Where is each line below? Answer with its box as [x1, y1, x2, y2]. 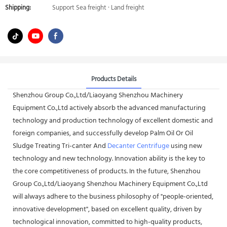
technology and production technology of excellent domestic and [13, 115, 213, 127]
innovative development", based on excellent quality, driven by [13, 203, 202, 215]
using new [169, 140, 202, 152]
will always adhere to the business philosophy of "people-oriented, [13, 191, 213, 203]
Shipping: [5, 3, 31, 13]
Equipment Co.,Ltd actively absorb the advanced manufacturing [13, 102, 206, 114]
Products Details [91, 73, 136, 85]
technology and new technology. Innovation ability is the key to [13, 153, 205, 165]
